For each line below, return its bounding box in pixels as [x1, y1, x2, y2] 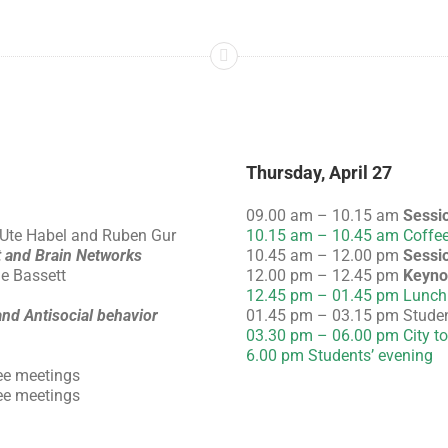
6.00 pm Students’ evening [246, 345, 433, 365]
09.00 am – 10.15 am [246, 205, 403, 225]
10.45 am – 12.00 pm [246, 245, 403, 265]
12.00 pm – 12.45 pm [246, 265, 403, 285]
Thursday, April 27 [246, 162, 392, 184]
